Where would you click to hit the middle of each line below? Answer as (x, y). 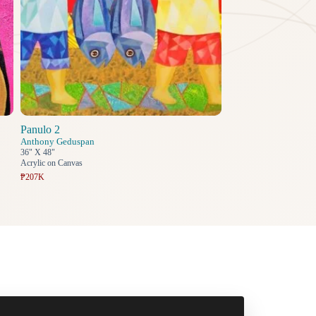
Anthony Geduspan (57, 142)
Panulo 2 (40, 130)
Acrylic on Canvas (51, 163)
